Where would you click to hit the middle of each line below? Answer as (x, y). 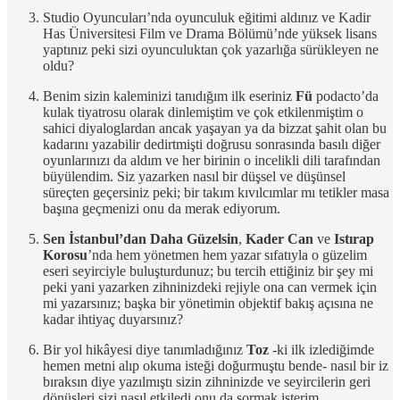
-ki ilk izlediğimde (321, 349)
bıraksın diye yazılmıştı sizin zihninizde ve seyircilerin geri (207, 381)
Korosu (65, 254)
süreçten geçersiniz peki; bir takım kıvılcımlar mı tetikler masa (216, 192)
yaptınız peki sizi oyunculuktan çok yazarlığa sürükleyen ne (211, 49)
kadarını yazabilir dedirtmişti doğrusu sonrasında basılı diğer (212, 144)
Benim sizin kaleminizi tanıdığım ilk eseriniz (169, 96)
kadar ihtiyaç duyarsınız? (113, 319)
